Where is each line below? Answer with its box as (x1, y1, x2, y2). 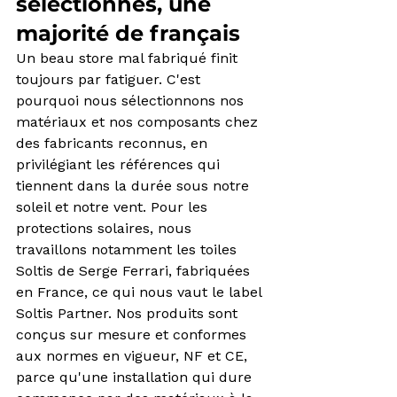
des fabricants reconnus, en (16, 135, 212, 152)
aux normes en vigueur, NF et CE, (16, 347, 252, 365)
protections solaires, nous (16, 220, 196, 237)
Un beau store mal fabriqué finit (16, 50, 242, 67)
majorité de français (16, 20, 240, 47)
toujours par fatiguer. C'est (16, 71, 205, 89)
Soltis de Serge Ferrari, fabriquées (16, 262, 254, 280)
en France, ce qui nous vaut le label (16, 284, 266, 301)
